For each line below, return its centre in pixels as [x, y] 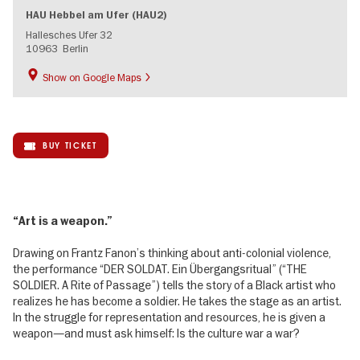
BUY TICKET [70, 145]
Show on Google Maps [92, 77]
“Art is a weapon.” [63, 221]
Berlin [76, 48]
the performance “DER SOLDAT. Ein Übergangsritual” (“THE [160, 269]
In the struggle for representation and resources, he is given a [169, 317]
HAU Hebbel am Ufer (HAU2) [96, 15]
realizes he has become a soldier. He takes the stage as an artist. [177, 301]
